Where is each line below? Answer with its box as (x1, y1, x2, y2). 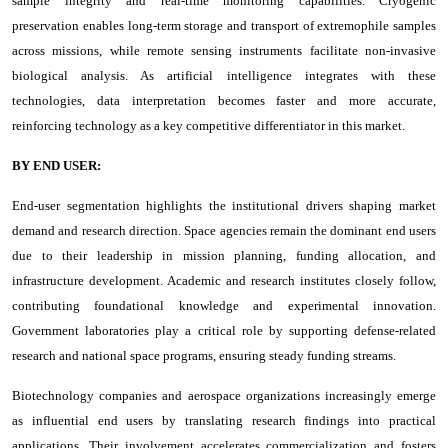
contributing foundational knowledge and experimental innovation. (12, 297, 436, 313)
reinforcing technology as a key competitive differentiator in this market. (12, 117, 405, 133)
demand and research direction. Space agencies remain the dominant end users (12, 222, 436, 238)
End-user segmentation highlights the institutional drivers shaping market (12, 197, 436, 213)
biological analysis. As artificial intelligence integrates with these (12, 67, 436, 83)
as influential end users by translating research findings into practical (12, 412, 436, 428)
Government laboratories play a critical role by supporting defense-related (12, 322, 436, 338)
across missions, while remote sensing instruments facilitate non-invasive (12, 42, 436, 58)
